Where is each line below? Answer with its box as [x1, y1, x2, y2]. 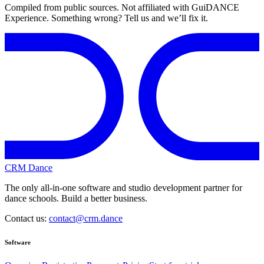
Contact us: [5, 213, 49, 224]
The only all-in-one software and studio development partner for [5, 183, 242, 193]
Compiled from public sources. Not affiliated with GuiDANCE [5, 2, 239, 13]
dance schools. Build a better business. [5, 193, 147, 204]
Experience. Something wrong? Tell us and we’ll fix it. [5, 13, 208, 24]
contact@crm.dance [49, 213, 123, 224]
